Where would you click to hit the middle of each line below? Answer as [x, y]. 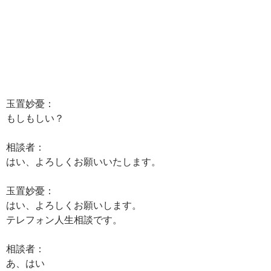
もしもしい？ [35, 118]
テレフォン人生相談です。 [64, 219]
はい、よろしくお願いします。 [74, 205]
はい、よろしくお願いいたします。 [83, 161]
